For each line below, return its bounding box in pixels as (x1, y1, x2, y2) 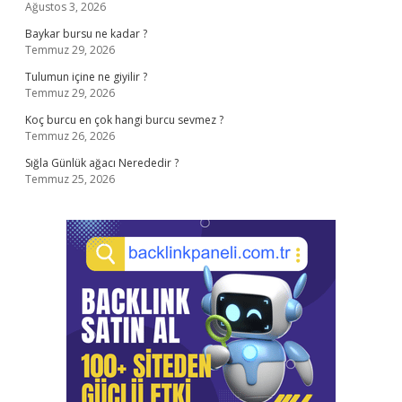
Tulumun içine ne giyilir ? (25, 69, 147, 84)
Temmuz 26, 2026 (25, 128, 115, 144)
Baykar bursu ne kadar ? (25, 26, 147, 41)
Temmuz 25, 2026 (25, 171, 115, 187)
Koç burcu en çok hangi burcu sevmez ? (25, 112, 223, 127)
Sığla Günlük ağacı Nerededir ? (25, 155, 179, 170)
